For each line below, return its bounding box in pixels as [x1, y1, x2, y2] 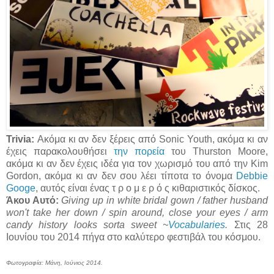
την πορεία [114, 146, 165, 157]
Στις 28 [234, 219, 268, 230]
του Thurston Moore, [165, 146, 268, 157]
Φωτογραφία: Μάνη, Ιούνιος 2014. [6, 259, 103, 266]
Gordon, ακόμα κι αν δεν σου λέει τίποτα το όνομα [6, 170, 236, 181]
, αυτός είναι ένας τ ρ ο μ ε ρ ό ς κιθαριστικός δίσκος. [35, 182, 260, 193]
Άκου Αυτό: [6, 194, 59, 206]
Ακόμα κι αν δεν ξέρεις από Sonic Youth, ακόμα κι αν [34, 133, 268, 144]
